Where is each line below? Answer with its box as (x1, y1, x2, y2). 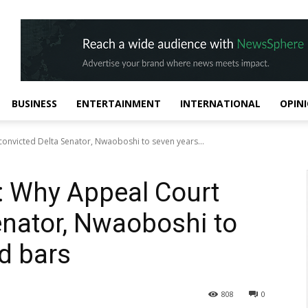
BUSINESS (12, 97, 57, 110)
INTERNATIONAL (180, 97, 261, 110)
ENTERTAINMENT (76, 97, 161, 110)
